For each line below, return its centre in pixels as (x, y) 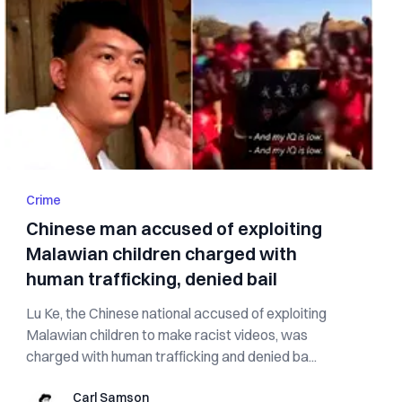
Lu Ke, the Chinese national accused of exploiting (177, 313)
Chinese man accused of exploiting (175, 228)
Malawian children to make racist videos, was (167, 335)
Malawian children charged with (162, 253)
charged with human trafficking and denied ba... (172, 356)
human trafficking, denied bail (152, 279)
